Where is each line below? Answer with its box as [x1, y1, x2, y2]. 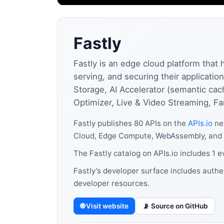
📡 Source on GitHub [142, 202, 208, 210]
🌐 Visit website [80, 202, 128, 210]
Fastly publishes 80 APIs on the [73, 118, 188, 128]
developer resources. [73, 178, 149, 188]
